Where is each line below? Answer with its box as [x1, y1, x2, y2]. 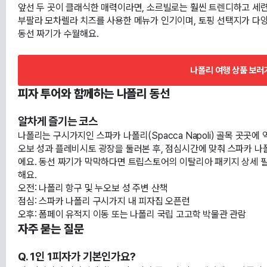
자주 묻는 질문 [18, 221, 84, 236]
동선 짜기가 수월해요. [18, 27, 99, 39]
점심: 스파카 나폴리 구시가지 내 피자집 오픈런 [18, 195, 190, 207]
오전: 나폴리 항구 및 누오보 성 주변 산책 [18, 182, 168, 194]
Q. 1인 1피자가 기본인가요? [18, 249, 136, 263]
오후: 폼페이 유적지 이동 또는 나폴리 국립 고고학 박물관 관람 [18, 208, 246, 220]
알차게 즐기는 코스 [18, 114, 98, 128]
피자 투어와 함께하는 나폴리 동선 [18, 86, 170, 101]
